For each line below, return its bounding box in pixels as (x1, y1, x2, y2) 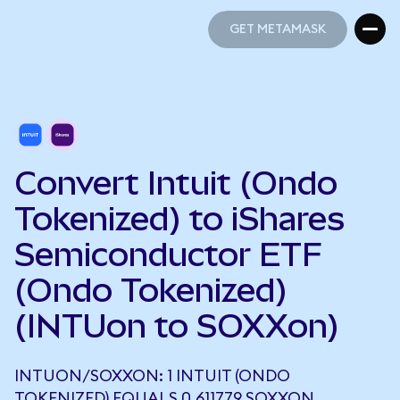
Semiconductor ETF (14, 236, 322, 273)
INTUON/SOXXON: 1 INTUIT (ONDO (14, 368, 290, 384)
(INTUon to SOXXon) (14, 307, 339, 345)
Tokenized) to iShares (14, 200, 345, 237)
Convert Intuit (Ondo (14, 164, 337, 202)
